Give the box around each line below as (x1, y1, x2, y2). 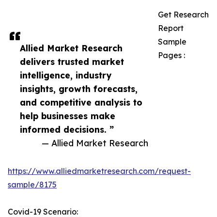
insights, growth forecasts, (20, 83, 138, 94)
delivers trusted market (20, 56, 124, 67)
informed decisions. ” (20, 124, 114, 135)
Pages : (158, 50, 185, 60)
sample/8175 (8, 180, 57, 189)
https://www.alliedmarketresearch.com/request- (8, 166, 191, 176)
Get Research (158, 10, 209, 19)
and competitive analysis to (20, 97, 142, 108)
